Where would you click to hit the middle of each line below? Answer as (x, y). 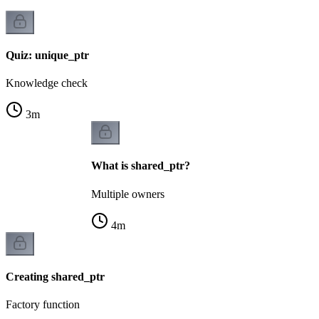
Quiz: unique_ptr (47, 55)
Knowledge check (47, 83)
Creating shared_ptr (55, 276)
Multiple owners (128, 194)
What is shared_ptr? (141, 166)
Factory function (43, 305)
